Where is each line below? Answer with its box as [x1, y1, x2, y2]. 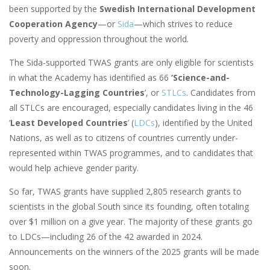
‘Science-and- [171, 72, 230, 84]
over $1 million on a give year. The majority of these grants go [9, 216, 253, 228]
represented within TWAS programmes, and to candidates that [9, 147, 253, 159]
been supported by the [9, 3, 99, 15]
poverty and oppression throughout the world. [9, 33, 189, 45]
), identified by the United [155, 117, 253, 129]
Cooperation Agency [9, 18, 98, 30]
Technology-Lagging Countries [9, 87, 145, 99]
